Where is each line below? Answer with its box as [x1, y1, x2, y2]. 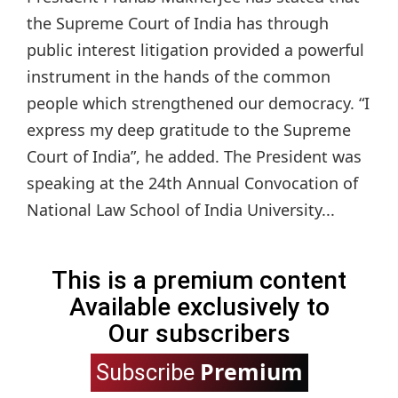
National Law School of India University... [27, 199, 335, 221]
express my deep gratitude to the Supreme [27, 119, 351, 141]
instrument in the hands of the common [27, 66, 330, 88]
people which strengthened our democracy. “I [27, 92, 370, 115]
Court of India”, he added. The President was [27, 146, 362, 168]
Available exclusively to [68, 292, 330, 322]
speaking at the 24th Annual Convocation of [27, 172, 358, 195]
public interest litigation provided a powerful [27, 39, 364, 61]
